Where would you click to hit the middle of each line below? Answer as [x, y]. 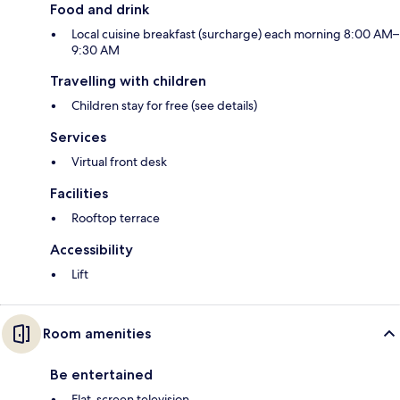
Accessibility [92, 250]
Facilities [79, 194]
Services [78, 137]
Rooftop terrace [116, 218]
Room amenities [97, 334]
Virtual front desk [119, 162]
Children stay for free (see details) [164, 106]
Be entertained [101, 375]
